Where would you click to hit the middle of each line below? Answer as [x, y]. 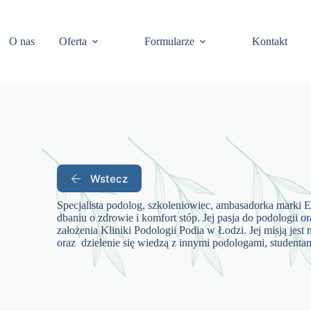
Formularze [170, 41]
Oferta [73, 41]
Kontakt [270, 41]
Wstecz [109, 178]
